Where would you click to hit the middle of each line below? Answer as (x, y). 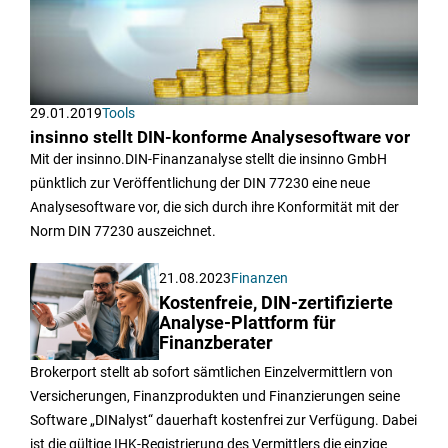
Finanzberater (216, 343)
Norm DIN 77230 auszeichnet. (123, 231)
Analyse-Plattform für (248, 323)
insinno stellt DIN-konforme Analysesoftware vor (220, 138)
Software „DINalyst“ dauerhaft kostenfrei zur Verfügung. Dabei (223, 420)
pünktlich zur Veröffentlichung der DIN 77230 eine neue (200, 183)
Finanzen (260, 278)
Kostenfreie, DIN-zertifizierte (276, 303)
